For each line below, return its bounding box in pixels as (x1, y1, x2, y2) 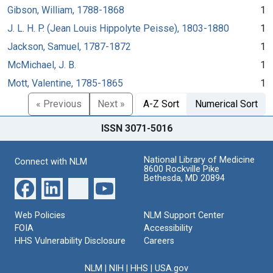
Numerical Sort (195, 97, 258, 110)
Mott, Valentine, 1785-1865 (7, 77, 123, 89)
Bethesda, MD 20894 (144, 172, 225, 183)
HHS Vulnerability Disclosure (15, 235, 126, 246)
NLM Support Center (144, 210, 224, 221)
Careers (144, 235, 174, 246)
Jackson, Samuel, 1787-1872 (7, 40, 131, 52)
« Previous (36, 97, 82, 110)
